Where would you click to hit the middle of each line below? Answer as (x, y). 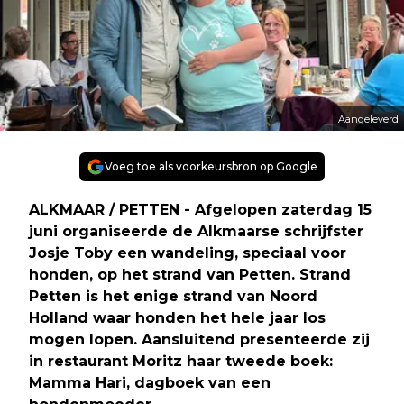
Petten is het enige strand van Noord (173, 296)
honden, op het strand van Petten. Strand (190, 274)
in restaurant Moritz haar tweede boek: (181, 361)
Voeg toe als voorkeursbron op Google (211, 166)
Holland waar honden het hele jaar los (177, 317)
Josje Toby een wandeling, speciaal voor (188, 252)
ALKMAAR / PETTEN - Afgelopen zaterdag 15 (200, 209)
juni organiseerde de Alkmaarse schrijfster (196, 231)
